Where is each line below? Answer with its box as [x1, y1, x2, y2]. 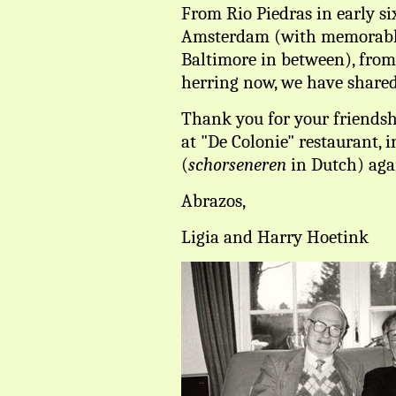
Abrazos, [181, 190, 246, 211]
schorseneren [188, 154, 286, 175]
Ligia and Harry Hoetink [181, 226, 369, 247]
